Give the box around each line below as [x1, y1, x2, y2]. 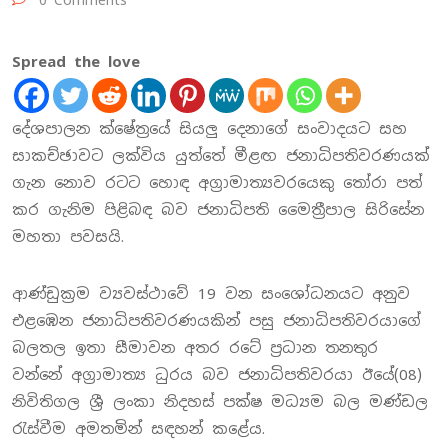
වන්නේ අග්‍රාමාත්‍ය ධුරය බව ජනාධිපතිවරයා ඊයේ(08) [12, 365, 422, 384]
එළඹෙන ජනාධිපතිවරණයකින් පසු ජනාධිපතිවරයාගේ [12, 311, 421, 330]
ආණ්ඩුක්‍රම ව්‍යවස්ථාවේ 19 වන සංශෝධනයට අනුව [12, 284, 410, 303]
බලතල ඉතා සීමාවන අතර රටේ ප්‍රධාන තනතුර [12, 338, 378, 357]
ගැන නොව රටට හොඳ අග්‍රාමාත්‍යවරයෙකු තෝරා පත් [12, 173, 422, 192]
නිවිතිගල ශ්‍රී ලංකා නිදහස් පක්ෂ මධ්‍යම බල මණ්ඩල [12, 392, 428, 411]
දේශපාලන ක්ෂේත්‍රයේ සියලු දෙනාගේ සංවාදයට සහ [12, 119, 407, 138]
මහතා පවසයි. [12, 227, 124, 246]
